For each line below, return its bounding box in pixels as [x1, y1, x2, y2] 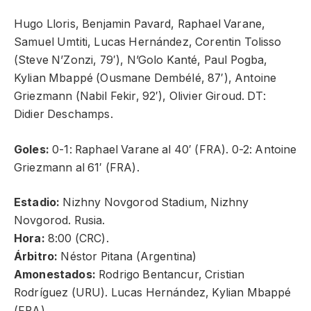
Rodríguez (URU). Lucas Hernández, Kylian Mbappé [14, 286, 292, 300]
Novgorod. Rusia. [14, 214, 106, 228]
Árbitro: [14, 250, 58, 264]
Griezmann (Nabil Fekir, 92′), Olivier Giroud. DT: [14, 90, 266, 103]
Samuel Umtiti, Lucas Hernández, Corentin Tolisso [14, 35, 282, 49]
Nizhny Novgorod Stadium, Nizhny [60, 196, 249, 210]
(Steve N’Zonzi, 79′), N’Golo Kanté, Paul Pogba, [14, 53, 268, 67]
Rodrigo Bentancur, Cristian [99, 268, 245, 282]
